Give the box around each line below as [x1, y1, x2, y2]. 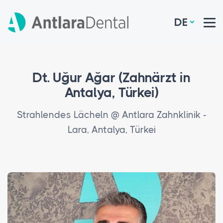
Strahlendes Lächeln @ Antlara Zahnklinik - [16, 110, 207, 120]
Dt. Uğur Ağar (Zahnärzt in [32, 70, 191, 85]
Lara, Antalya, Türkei [67, 124, 156, 135]
